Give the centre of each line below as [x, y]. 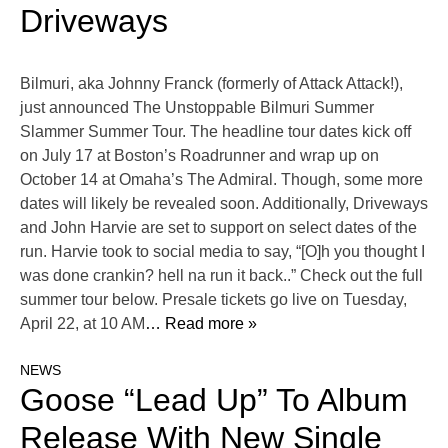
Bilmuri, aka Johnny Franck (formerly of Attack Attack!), [211, 84]
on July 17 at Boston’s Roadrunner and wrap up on [199, 156]
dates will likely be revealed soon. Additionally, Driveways [224, 204]
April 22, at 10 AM [82, 324]
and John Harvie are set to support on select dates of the [218, 228]
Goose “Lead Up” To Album [214, 400]
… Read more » [201, 324]
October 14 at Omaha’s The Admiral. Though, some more [221, 180]
